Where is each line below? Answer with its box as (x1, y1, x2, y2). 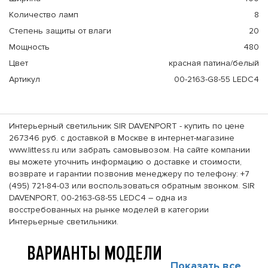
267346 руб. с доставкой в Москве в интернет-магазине (9, 133, 234, 143)
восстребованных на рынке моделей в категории (9, 205, 209, 215)
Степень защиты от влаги (9, 26, 111, 36)
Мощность (9, 42, 50, 52)
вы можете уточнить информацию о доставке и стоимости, (9, 157, 242, 167)
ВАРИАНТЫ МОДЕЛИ (27, 241, 162, 266)
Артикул (9, 74, 40, 84)
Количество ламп (9, 10, 78, 20)
